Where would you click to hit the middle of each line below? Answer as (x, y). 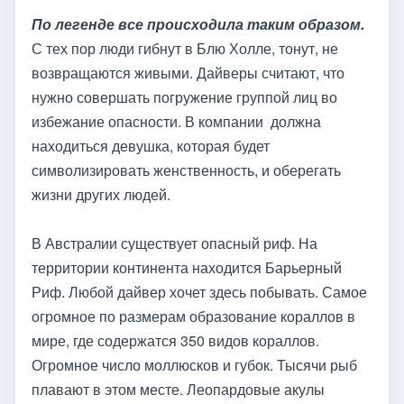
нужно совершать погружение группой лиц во (184, 97)
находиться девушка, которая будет (151, 146)
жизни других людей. (101, 195)
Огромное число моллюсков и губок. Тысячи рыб (194, 365)
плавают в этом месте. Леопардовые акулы (178, 390)
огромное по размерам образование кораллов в (193, 317)
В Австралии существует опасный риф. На (174, 243)
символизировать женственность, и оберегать (186, 170)
